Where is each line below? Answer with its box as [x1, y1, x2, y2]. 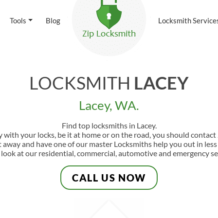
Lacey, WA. [79, 97, 139, 113]
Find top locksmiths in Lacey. [61, 121, 157, 130]
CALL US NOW [72, 172, 146, 183]
